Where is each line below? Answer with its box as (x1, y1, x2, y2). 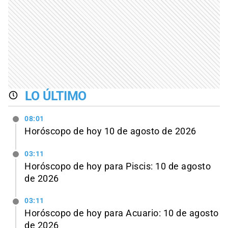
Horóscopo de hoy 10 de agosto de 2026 (24, 126, 196, 136)
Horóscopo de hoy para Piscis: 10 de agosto (24, 161, 211, 172)
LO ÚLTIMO (24, 89, 87, 104)
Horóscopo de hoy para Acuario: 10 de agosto (24, 208, 219, 219)
